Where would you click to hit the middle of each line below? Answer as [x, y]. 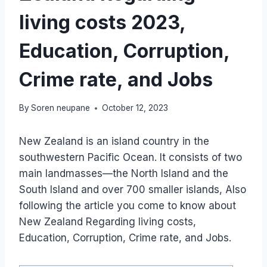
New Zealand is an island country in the [114, 142]
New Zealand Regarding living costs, [108, 222]
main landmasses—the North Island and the [124, 174]
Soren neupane [61, 108]
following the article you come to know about [128, 206]
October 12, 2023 [135, 108]
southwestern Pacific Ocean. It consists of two [131, 158]
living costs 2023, [102, 22]
